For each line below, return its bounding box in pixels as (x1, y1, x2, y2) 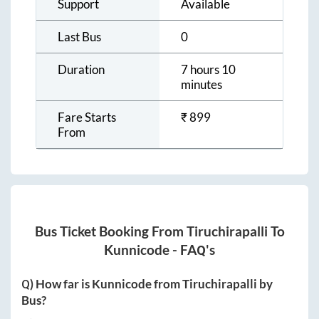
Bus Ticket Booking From (34, 224, 187, 240)
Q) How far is (21, 276, 92, 292)
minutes (181, 76, 222, 92)
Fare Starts (58, 109, 116, 125)
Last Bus (58, 28, 101, 44)
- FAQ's (169, 242, 215, 258)
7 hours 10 (181, 61, 236, 77)
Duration (58, 61, 105, 77)
